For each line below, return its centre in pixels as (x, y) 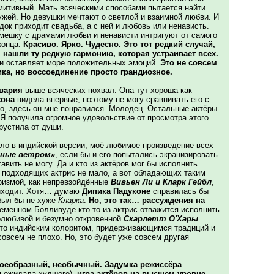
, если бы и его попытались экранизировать (136, 154)
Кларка (71, 200)
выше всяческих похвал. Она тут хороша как (107, 90)
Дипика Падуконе (116, 191)
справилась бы (180, 191)
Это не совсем (189, 63)
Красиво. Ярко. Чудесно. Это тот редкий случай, (119, 44)
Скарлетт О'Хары (161, 219)
